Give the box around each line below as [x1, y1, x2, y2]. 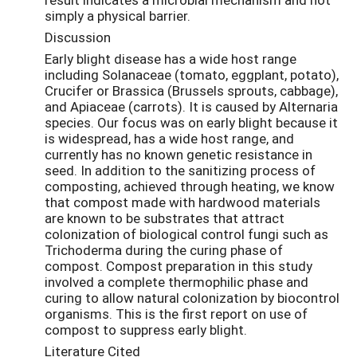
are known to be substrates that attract [45, 208, 284, 227]
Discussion [45, 28, 111, 47]
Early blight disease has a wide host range [45, 49, 296, 68]
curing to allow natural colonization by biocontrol [45, 288, 339, 307]
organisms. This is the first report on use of [45, 304, 308, 323]
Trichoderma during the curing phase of [45, 240, 283, 259]
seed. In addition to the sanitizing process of [45, 160, 316, 179]
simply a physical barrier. [45, 6, 190, 25]
